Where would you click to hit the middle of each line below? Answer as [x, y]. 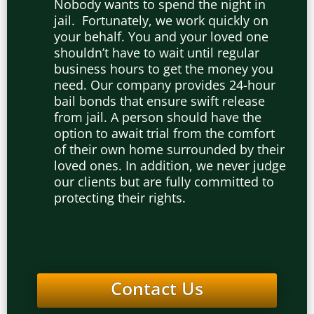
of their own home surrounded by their [169, 149]
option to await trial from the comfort [164, 133]
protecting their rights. [120, 197]
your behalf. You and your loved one [161, 36]
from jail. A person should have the [158, 117]
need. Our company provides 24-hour [165, 84]
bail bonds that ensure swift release [159, 101]
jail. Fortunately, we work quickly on [161, 20]
